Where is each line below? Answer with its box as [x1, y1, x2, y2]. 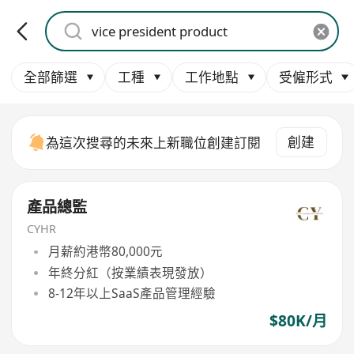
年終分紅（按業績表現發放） [47, 263, 213, 281]
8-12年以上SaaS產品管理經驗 [47, 284, 216, 302]
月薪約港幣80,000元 [47, 243, 163, 261]
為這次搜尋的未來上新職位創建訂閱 [46, 133, 262, 152]
